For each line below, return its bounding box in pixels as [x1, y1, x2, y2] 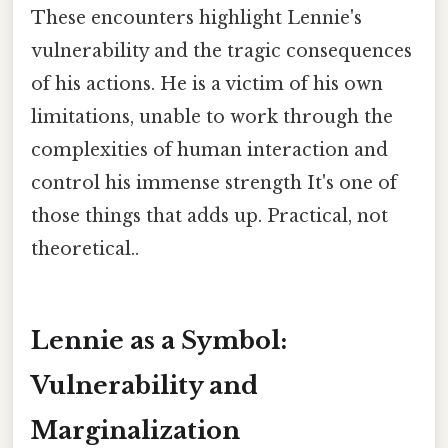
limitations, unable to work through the [31, 105, 393, 128]
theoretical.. [31, 237, 139, 260]
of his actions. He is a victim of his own [31, 72, 383, 95]
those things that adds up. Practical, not [31, 204, 388, 227]
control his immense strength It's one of [31, 171, 397, 194]
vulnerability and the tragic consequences [31, 39, 412, 62]
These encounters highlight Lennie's [31, 6, 362, 29]
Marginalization [31, 416, 240, 446]
